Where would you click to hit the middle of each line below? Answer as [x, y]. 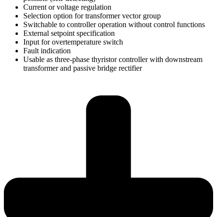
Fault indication [47, 51]
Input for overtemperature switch [73, 42]
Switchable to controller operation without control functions [114, 25]
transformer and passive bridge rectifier [83, 68]
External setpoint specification [69, 33]
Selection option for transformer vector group [92, 16]
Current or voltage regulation [67, 7]
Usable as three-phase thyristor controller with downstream [113, 60]
